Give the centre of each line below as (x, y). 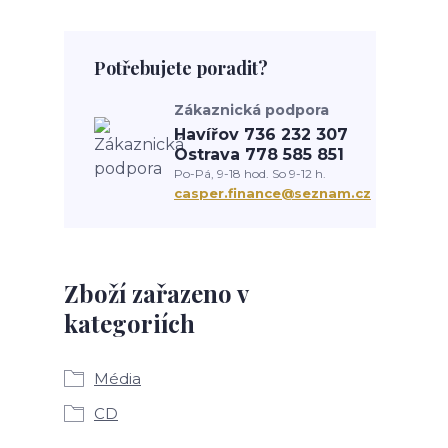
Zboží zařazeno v (156, 293)
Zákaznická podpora (251, 110)
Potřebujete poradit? (181, 68)
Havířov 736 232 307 (261, 134)
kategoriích (129, 323)
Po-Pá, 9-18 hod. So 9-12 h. (250, 173)
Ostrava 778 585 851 (259, 154)
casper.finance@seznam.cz (272, 193)
